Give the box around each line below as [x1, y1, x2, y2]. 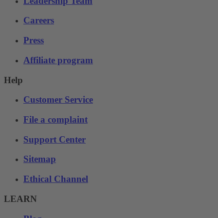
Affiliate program [23, 54, 93, 65]
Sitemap [23, 154, 56, 164]
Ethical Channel [23, 174, 88, 184]
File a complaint [23, 114, 88, 125]
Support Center [23, 134, 86, 145]
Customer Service [23, 94, 93, 105]
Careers [23, 15, 54, 26]
